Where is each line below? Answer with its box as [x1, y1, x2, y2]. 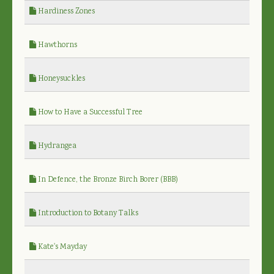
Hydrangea [36, 140, 76, 152]
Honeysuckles [36, 73, 85, 85]
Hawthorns [36, 39, 77, 51]
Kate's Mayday [36, 241, 87, 253]
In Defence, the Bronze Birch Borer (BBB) [36, 174, 178, 186]
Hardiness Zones [36, 6, 95, 18]
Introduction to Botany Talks [36, 207, 138, 220]
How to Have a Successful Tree [36, 106, 143, 119]
